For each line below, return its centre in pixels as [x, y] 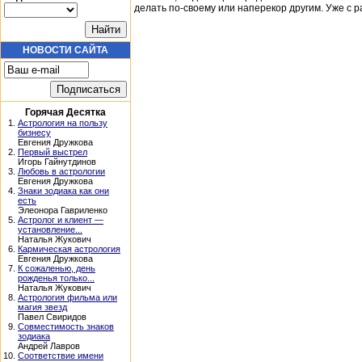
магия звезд [42, 307]
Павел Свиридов [52, 317]
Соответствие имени [61, 356]
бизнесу [34, 133]
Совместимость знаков [66, 326]
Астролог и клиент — [61, 220]
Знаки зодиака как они [63, 191]
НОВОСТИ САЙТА [65, 50]
